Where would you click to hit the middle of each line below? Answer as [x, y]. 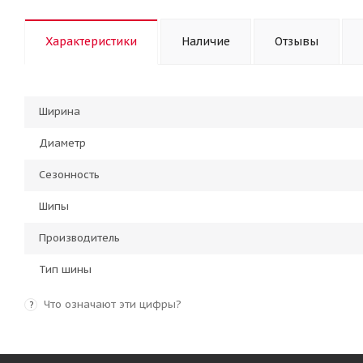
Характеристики [91, 41]
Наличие [206, 41]
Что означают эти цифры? [113, 304]
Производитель [79, 238]
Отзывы [297, 41]
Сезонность [69, 175]
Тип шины [65, 269]
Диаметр [62, 143]
